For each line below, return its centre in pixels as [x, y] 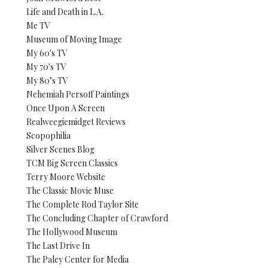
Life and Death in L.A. [65, 11]
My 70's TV [46, 66]
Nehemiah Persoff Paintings [78, 94]
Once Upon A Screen [66, 108]
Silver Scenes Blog [60, 149]
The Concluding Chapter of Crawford [97, 218]
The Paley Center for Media [77, 259]
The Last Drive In [58, 245]
